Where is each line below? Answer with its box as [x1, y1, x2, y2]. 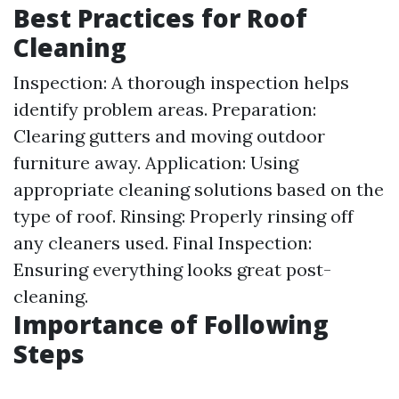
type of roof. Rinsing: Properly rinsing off [13, 205, 354, 227]
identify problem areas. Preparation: [13, 98, 316, 120]
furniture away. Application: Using [13, 151, 298, 174]
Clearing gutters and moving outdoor [13, 125, 325, 147]
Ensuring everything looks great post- [13, 258, 331, 281]
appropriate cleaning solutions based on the [13, 178, 384, 200]
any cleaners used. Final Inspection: [13, 232, 312, 254]
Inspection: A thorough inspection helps [13, 71, 349, 94]
